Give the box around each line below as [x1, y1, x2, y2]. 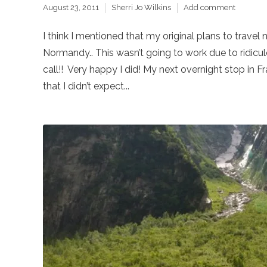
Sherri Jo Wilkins [111, 3, 171, 12]
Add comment [184, 3, 235, 12]
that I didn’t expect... [43, 80, 129, 92]
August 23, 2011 [43, 3, 99, 12]
